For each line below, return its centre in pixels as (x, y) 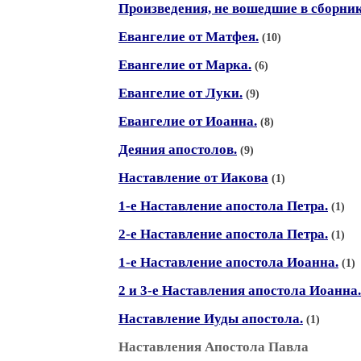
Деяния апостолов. (178, 149)
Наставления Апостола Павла (214, 347)
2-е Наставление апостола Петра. (223, 234)
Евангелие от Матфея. (189, 37)
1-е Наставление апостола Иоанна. (228, 262)
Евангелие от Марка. (185, 65)
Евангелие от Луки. (180, 93)
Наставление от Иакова (193, 178)
